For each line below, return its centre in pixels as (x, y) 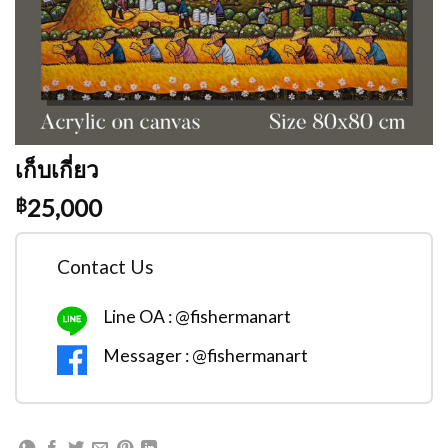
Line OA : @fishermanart (197, 316)
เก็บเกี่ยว (57, 169)
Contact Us (105, 266)
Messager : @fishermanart (205, 355)
